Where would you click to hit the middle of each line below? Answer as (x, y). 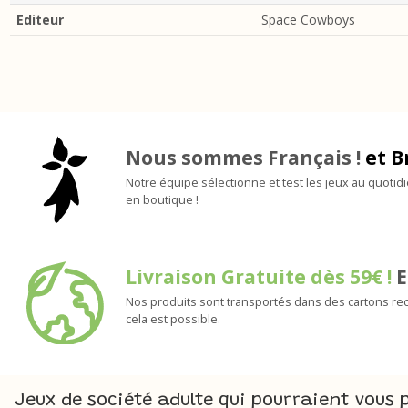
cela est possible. (173, 319)
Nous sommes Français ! (246, 157)
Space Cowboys (308, 19)
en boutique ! (163, 199)
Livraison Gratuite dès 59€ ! (261, 276)
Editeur (40, 19)
